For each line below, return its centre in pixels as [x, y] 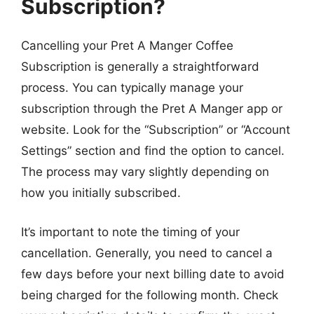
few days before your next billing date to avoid [153, 274]
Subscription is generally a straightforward [140, 67]
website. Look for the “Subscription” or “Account [156, 130]
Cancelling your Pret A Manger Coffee [127, 46]
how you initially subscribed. [101, 193]
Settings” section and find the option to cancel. [153, 151]
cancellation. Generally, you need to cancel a [147, 253]
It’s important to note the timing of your [130, 232]
